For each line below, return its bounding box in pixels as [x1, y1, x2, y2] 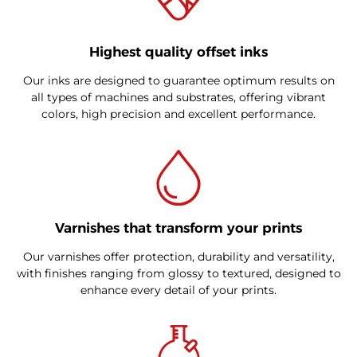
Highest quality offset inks [89, 43, 268, 60]
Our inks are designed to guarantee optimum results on [22, 73, 335, 88]
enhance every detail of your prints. [80, 282, 277, 297]
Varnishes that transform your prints [55, 219, 302, 236]
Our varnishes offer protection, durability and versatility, [22, 249, 335, 264]
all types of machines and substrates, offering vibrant [31, 89, 326, 104]
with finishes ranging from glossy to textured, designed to [16, 265, 341, 280]
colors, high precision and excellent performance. [41, 106, 316, 121]
